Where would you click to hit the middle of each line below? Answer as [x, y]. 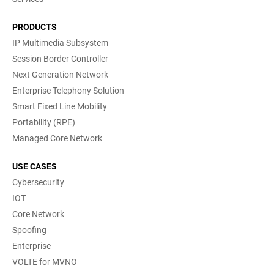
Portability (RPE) [44, 123]
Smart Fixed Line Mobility [60, 107]
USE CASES [35, 167]
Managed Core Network [57, 139]
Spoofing [29, 230]
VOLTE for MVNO [45, 262]
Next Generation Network [60, 75]
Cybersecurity [38, 183]
